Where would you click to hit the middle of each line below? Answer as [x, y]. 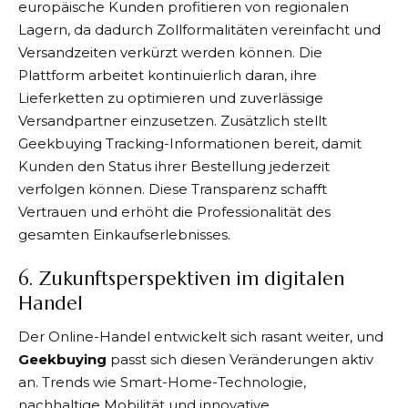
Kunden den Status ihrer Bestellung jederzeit [174, 166]
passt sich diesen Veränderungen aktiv [242, 359]
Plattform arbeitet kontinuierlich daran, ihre [168, 75]
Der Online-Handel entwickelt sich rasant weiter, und [201, 337]
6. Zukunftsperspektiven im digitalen [181, 278]
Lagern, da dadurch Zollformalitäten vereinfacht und [199, 30]
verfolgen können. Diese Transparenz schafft [173, 189]
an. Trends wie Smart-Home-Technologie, [162, 382]
